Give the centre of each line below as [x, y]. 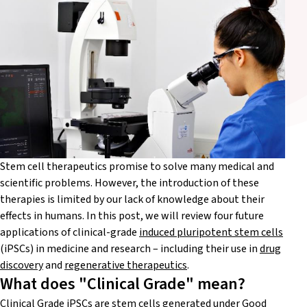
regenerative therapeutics [126, 265]
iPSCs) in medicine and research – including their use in [132, 248]
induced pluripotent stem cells [211, 232]
